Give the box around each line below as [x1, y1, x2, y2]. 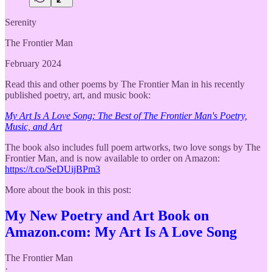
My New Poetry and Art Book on [5, 207, 209, 223]
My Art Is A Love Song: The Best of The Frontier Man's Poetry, [5, 110, 247, 121]
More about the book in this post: [5, 184, 131, 195]
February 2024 [5, 58, 61, 69]
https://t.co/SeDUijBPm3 [5, 163, 100, 174]
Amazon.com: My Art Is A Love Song [5, 223, 237, 240]
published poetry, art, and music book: [5, 89, 151, 100]
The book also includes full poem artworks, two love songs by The [5, 141, 260, 152]
